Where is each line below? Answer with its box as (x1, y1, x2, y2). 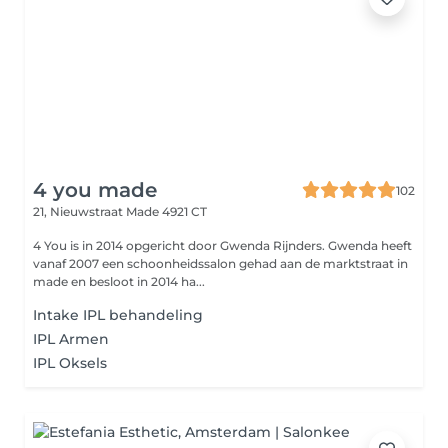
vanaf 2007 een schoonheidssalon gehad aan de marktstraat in (33, 256, 408, 271)
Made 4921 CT (126, 204, 207, 219)
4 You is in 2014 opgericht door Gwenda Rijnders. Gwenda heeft (33, 238, 328, 253)
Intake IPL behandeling (33, 306, 203, 324)
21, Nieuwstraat (33, 204, 126, 219)
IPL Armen (33, 330, 109, 348)
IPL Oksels (33, 354, 107, 372)
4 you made (33, 178, 157, 202)
